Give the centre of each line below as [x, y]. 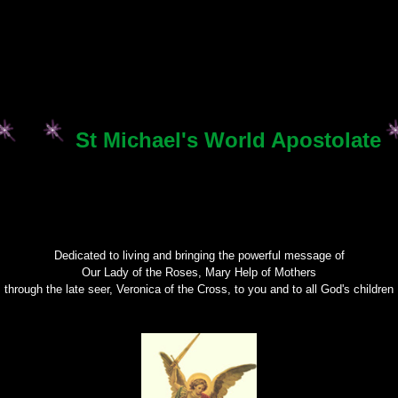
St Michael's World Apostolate [228, 139]
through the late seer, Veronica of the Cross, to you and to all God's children [199, 289]
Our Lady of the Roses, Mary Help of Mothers [199, 272]
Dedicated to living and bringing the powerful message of [199, 255]
